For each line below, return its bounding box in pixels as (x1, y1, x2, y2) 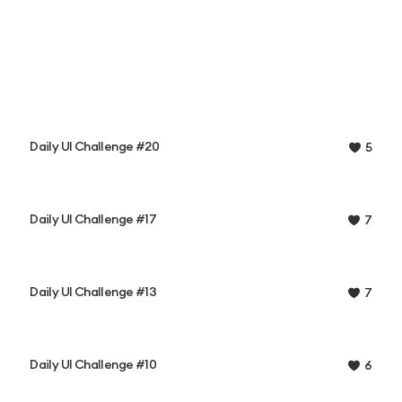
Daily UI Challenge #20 (30, 141, 159, 153)
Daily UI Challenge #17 (30, 214, 156, 226)
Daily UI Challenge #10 (30, 359, 156, 371)
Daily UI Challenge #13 (30, 286, 156, 299)
